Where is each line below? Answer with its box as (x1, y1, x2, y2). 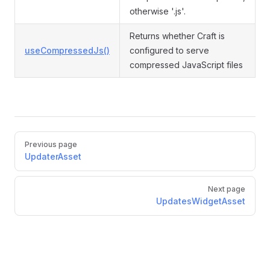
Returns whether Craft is (130, 31, 225, 41)
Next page (208, 184, 245, 193)
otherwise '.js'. (130, 6, 186, 16)
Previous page (25, 140, 77, 149)
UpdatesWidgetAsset (156, 196, 245, 206)
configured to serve (130, 45, 209, 55)
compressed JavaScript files (130, 60, 243, 70)
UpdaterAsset (25, 151, 81, 162)
